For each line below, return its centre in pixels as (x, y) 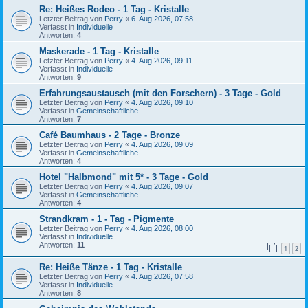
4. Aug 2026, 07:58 (162, 277)
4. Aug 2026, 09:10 (162, 102)
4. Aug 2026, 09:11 (162, 60)
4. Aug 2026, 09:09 (162, 144)
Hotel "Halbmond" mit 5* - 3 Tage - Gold (124, 177)
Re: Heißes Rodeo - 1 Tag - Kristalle (114, 9)
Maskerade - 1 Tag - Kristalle (99, 51)
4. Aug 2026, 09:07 (162, 186)
